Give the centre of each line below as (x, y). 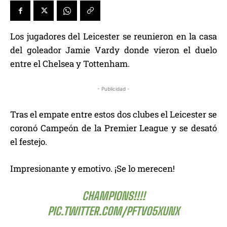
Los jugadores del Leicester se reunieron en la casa (113, 36)
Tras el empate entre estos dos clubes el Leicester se (113, 115)
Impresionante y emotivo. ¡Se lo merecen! (92, 169)
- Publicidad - (113, 89)
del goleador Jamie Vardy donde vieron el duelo (113, 50)
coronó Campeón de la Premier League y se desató (113, 128)
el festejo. (29, 142)
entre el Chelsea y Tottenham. (70, 64)
